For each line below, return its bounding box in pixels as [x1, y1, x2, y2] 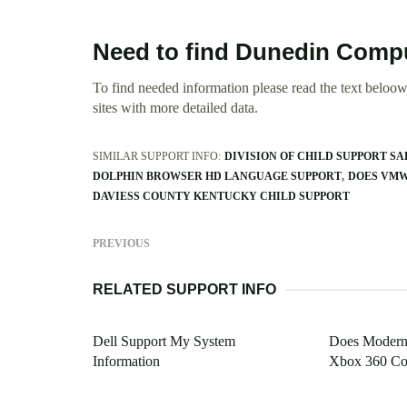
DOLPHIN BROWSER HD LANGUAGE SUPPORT [93, 170, 342, 184]
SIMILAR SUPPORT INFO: [93, 150, 221, 164]
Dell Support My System [93, 333, 235, 350]
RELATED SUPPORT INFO [93, 282, 276, 298]
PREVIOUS [93, 237, 150, 251]
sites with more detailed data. [93, 100, 258, 116]
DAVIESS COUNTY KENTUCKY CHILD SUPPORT [93, 190, 350, 203]
